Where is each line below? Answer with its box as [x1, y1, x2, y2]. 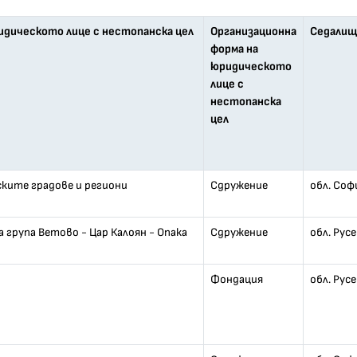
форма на [210, 41, 258, 57]
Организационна [210, 24, 296, 39]
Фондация [210, 273, 263, 286]
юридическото [210, 59, 292, 74]
